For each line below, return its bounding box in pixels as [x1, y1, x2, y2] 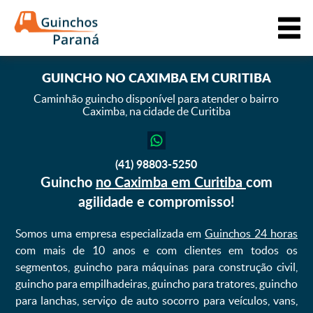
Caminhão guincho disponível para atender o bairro [34, 92, 279, 105]
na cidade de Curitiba [126, 105, 231, 117]
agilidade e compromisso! [78, 191, 235, 211]
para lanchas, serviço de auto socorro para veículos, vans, [15, 294, 298, 307]
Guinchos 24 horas [205, 227, 298, 240]
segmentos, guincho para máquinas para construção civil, [15, 261, 298, 273]
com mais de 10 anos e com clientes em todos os [15, 244, 298, 256]
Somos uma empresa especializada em [15, 227, 205, 240]
